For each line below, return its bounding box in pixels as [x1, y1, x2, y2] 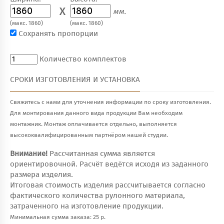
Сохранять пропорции [18, 30, 98, 38]
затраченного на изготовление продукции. [10, 202, 163, 210]
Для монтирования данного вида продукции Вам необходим [10, 110, 182, 117]
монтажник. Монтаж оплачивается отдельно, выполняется [10, 121, 177, 128]
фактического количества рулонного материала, [10, 191, 185, 199]
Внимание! [10, 149, 47, 157]
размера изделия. [10, 170, 73, 178]
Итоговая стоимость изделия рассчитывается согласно [10, 181, 205, 189]
